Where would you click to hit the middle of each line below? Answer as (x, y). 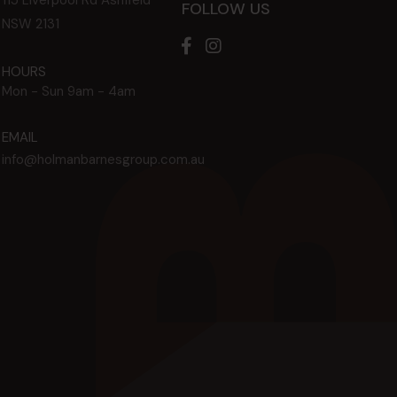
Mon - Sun (35, 91)
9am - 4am (102, 91)
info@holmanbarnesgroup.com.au (104, 159)
